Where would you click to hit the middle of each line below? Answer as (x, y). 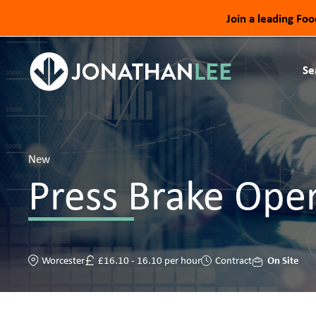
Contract (233, 260)
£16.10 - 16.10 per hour (149, 260)
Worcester (63, 260)
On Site (283, 260)
